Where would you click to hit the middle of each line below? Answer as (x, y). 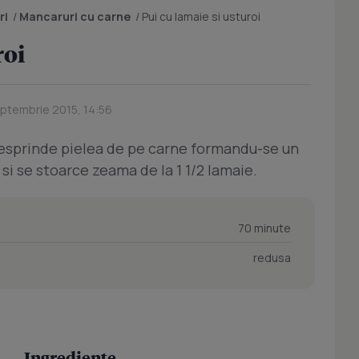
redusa (272, 258)
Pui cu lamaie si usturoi (201, 16)
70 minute (264, 228)
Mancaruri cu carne (75, 16)
